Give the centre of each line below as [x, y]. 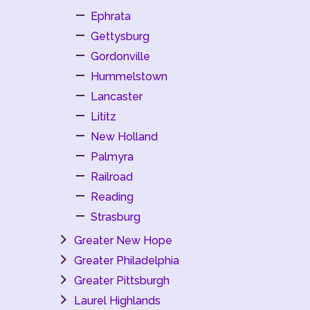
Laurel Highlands [117, 301]
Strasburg [116, 217]
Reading [112, 197]
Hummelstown [129, 76]
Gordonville [120, 56]
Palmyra [112, 157]
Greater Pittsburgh [122, 281]
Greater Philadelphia [127, 261]
